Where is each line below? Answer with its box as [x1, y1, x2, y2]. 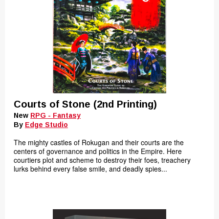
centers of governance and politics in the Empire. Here [14, 146, 182, 156]
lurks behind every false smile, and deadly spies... [14, 164, 167, 174]
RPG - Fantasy [30, 111, 81, 119]
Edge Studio [25, 121, 68, 129]
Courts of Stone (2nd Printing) [14, 99, 157, 109]
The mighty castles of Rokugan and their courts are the [14, 137, 184, 147]
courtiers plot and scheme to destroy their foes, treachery [14, 155, 191, 165]
